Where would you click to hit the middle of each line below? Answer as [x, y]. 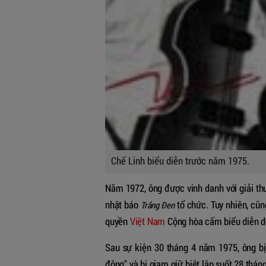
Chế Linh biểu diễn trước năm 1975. [180, 161]
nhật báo [123, 204]
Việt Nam [148, 221]
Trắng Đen [158, 205]
